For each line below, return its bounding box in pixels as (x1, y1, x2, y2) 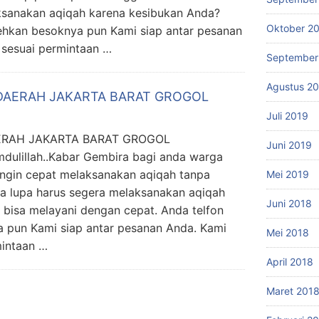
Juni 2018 (266, 197, 312, 209)
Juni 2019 (266, 138, 312, 151)
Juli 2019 (266, 109, 308, 122)
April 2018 (266, 255, 313, 268)
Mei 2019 (266, 167, 309, 180)
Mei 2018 (266, 226, 309, 239)
